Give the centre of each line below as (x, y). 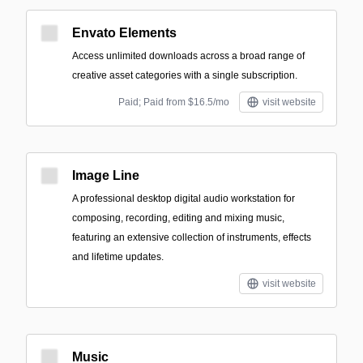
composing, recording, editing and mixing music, (178, 218)
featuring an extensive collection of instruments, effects (192, 237)
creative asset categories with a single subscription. (185, 75)
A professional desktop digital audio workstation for (184, 199)
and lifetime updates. (118, 257)
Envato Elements (124, 33)
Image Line (106, 175)
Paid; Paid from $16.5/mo (174, 102)
